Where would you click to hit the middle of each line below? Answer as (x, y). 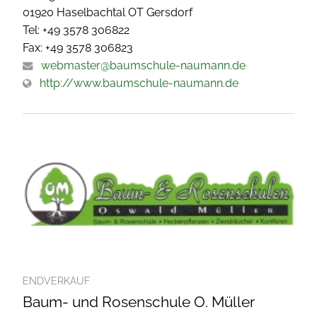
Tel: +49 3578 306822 (76, 30)
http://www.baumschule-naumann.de (139, 83)
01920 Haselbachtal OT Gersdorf (108, 12)
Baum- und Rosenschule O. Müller (139, 301)
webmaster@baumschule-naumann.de (143, 65)
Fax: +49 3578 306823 (78, 47)
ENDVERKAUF (56, 281)
